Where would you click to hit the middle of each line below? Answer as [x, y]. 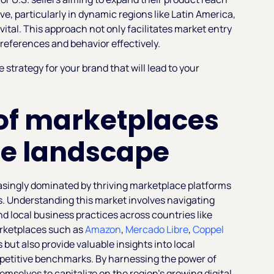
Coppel [209, 229]
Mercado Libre [157, 229]
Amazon [103, 229]
